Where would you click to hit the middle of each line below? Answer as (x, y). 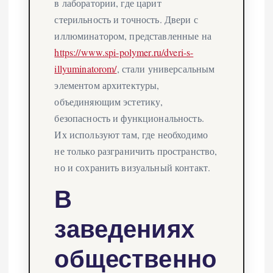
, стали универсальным (166, 68)
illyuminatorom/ (86, 68)
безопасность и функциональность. (129, 118)
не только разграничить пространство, (136, 151)
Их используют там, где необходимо (131, 134)
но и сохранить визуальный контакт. (133, 167)
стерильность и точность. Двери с (126, 19)
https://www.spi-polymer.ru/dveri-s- (124, 52)
